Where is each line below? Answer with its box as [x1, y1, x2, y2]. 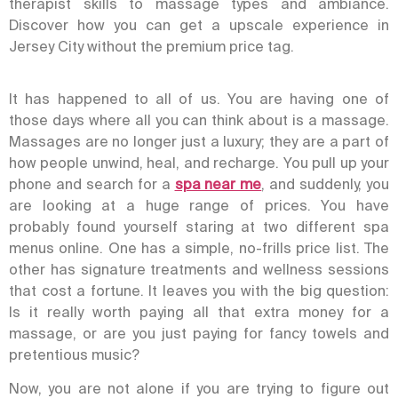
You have [321, 196, 390, 213]
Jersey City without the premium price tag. [9, 38, 294, 55]
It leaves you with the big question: [148, 282, 389, 298]
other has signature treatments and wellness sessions [9, 260, 389, 277]
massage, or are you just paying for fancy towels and [9, 324, 389, 341]
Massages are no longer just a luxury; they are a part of [9, 132, 389, 149]
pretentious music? [9, 346, 139, 362]
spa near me [174, 175, 262, 192]
